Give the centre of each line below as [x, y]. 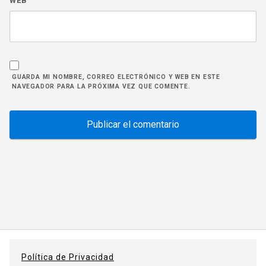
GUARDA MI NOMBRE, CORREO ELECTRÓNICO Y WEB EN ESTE [116, 77]
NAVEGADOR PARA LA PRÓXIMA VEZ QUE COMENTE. [101, 87]
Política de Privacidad [68, 257]
